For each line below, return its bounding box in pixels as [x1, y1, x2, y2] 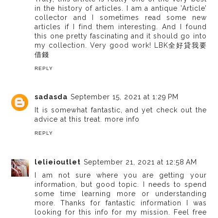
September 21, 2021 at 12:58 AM [84, 158, 198, 166]
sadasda [35, 93, 68, 101]
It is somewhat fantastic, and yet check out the [35, 106, 207, 114]
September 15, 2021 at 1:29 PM [71, 93, 179, 101]
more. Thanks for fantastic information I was [35, 199, 207, 207]
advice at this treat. [35, 115, 105, 124]
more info [105, 115, 140, 124]
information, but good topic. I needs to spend [35, 180, 207, 188]
